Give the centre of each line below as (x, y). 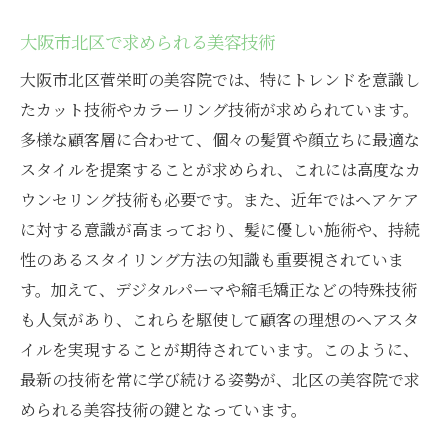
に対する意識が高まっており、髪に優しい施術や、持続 (220, 230)
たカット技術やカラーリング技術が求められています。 (219, 110)
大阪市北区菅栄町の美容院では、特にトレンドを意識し (220, 80)
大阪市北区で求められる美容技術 (147, 42)
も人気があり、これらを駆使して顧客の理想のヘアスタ (219, 320)
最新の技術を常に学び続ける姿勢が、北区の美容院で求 (220, 380)
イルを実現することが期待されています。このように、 (219, 350)
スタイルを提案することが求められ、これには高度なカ (220, 170)
